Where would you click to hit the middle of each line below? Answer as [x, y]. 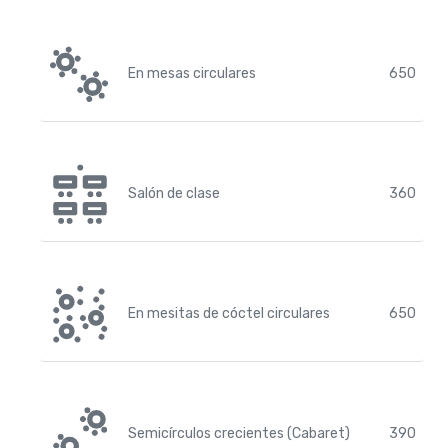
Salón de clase [174, 193]
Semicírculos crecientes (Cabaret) [239, 433]
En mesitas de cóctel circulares [229, 313]
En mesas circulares [192, 73]
